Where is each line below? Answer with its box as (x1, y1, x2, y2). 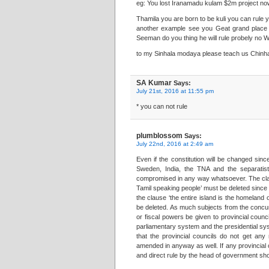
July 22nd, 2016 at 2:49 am (136, 141, 213, 147)
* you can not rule (136, 103, 187, 110)
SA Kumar (136, 79, 172, 87)
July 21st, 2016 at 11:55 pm (136, 88, 214, 94)
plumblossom (136, 131, 183, 140)
